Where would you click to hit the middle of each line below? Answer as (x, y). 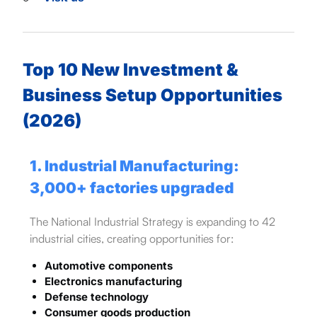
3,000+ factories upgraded (132, 188)
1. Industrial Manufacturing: (134, 166)
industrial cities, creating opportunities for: (132, 239)
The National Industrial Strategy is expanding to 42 (152, 222)
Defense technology (96, 297)
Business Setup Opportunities (152, 96)
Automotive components (108, 266)
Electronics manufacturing (113, 282)
